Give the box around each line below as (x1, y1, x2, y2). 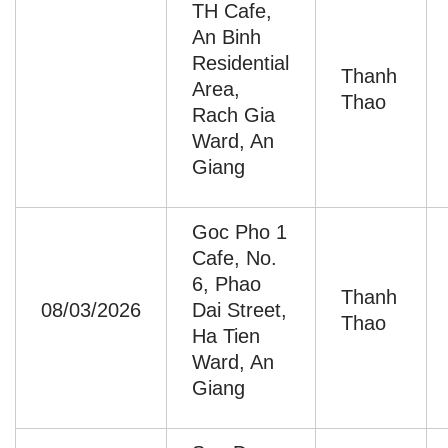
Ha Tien (192, 325, 260, 348)
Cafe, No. (192, 247, 277, 270)
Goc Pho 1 (192, 221, 287, 244)
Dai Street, (192, 299, 287, 322)
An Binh (192, 26, 261, 49)
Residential (192, 52, 289, 75)
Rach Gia (192, 104, 275, 127)
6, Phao (192, 273, 261, 296)
